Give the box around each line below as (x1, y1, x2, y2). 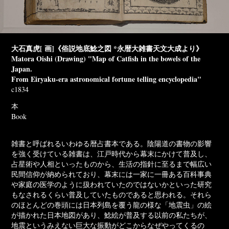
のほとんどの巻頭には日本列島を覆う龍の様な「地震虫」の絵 (11, 200, 212, 210)
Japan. (11, 63, 33, 75)
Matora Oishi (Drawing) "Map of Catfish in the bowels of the (11, 53, 201, 64)
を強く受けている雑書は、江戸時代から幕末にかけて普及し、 (11, 149, 212, 159)
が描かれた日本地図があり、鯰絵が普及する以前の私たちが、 (11, 210, 212, 220)
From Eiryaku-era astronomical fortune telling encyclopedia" (11, 74, 202, 85)
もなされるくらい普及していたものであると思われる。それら (11, 190, 212, 200)
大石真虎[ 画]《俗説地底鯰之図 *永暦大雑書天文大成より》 (11, 43, 203, 54)
